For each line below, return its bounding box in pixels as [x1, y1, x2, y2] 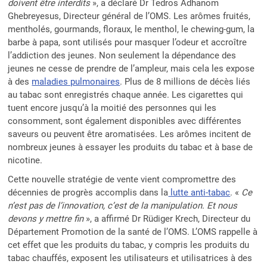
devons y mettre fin [8, 213, 84, 224]
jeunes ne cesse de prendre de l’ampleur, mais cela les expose [8, 63, 255, 74]
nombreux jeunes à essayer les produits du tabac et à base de [8, 141, 253, 153]
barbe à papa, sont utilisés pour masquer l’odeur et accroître [8, 36, 247, 48]
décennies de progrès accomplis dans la [8, 187, 169, 198]
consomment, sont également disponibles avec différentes [8, 115, 242, 126]
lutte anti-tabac [168, 187, 231, 198]
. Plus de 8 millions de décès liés [120, 76, 251, 87]
